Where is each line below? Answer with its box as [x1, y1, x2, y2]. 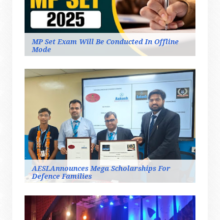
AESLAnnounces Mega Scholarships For [32, 164, 170, 172]
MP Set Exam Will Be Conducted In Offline [32, 37, 179, 46]
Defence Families [32, 172, 92, 180]
